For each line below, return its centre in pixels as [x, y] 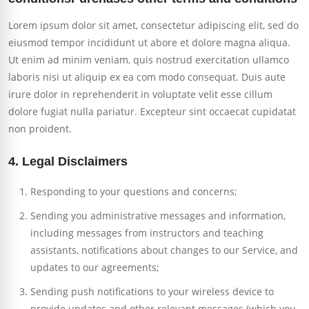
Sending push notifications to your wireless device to [152, 292]
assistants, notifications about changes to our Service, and [164, 250]
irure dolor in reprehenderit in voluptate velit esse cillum [140, 94]
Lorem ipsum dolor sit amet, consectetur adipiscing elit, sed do [153, 26]
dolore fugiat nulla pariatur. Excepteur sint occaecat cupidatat [152, 112]
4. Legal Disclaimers [68, 162]
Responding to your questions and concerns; [134, 192]
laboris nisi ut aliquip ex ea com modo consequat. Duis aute [147, 77]
